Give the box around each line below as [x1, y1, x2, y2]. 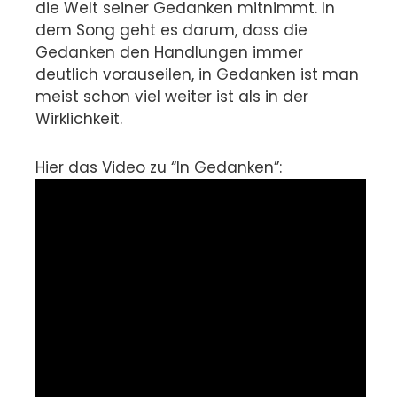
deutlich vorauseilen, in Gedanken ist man [35, 64, 359, 86]
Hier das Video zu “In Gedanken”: [35, 156, 282, 178]
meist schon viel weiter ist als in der [35, 86, 308, 108]
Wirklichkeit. [35, 108, 122, 130]
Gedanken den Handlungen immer [35, 42, 303, 64]
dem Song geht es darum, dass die [35, 19, 307, 42]
